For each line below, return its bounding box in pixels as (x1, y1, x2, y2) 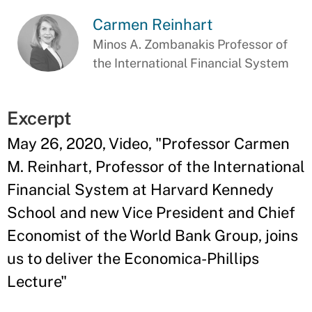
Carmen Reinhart (93, 15, 214, 33)
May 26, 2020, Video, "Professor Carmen (7, 134, 290, 153)
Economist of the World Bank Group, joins (7, 226, 298, 244)
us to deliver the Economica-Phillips (7, 249, 259, 267)
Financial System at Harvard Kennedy (7, 180, 274, 198)
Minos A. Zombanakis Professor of (93, 37, 288, 52)
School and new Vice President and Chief (7, 203, 295, 221)
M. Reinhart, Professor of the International (7, 157, 305, 175)
